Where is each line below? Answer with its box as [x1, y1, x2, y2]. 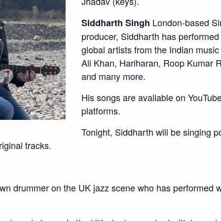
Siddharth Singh [81, 16, 150, 29]
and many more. [81, 69, 146, 82]
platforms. [81, 104, 120, 117]
